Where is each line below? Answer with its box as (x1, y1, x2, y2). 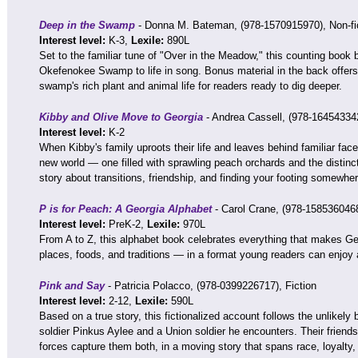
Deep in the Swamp (39, 19, 135, 31)
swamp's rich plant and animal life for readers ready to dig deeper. (39, 80, 342, 92)
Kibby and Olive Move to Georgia (39, 111, 203, 123)
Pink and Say (39, 280, 105, 292)
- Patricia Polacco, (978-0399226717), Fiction (105, 280, 316, 292)
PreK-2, (109, 218, 147, 230)
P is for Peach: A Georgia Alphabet (39, 203, 212, 215)
